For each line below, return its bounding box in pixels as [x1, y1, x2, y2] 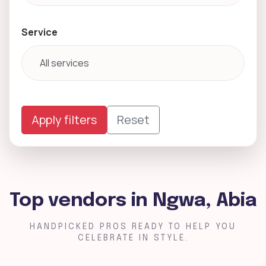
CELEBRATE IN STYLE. [77, 234, 189, 242]
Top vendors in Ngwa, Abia [9, 191, 257, 211]
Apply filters [31, 112, 97, 128]
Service [21, 26, 58, 39]
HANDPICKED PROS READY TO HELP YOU [30, 223, 236, 231]
